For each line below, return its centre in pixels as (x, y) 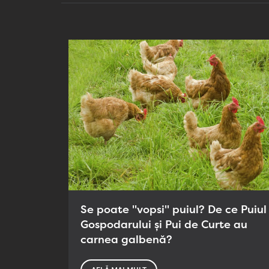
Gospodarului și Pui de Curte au (164, 224)
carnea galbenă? (126, 239)
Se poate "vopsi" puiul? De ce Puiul (174, 209)
